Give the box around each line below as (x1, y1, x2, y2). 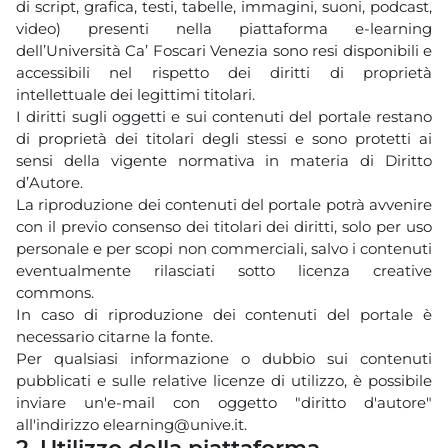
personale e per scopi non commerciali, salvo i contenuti (16, 238, 432, 258)
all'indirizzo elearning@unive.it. (16, 414, 247, 434)
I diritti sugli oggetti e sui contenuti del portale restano (16, 106, 432, 126)
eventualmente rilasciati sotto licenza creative (16, 260, 432, 280)
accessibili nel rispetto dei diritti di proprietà (16, 62, 432, 82)
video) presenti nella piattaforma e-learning (16, 18, 432, 38)
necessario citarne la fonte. (16, 326, 213, 346)
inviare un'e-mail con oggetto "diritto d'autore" (16, 392, 432, 412)
